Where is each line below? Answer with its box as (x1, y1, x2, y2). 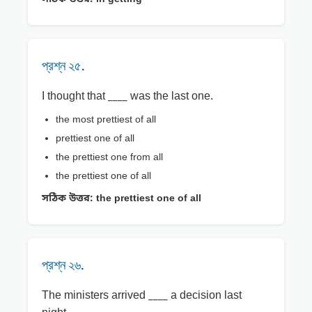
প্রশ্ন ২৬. (42, 256, 84, 274)
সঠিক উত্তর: (42, 192, 93, 206)
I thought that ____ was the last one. (42, 89, 213, 105)
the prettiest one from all (56, 151, 163, 165)
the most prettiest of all (56, 114, 156, 127)
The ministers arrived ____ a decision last (42, 288, 242, 304)
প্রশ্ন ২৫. (42, 57, 85, 75)
